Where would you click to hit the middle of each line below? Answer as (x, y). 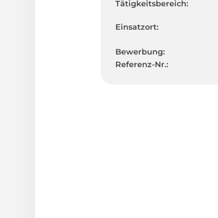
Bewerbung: (140, 52)
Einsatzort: (137, 27)
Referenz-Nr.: (142, 64)
